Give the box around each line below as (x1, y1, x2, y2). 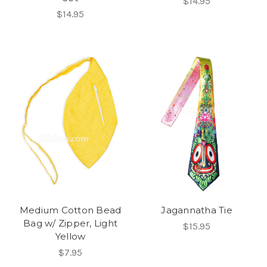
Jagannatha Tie (161, 204, 232, 216)
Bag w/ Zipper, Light (23, 218, 117, 229)
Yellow (55, 231, 86, 242)
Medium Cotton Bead (19, 204, 122, 216)
